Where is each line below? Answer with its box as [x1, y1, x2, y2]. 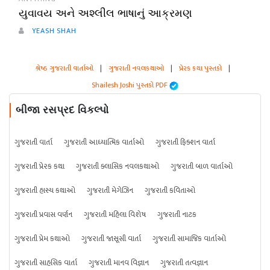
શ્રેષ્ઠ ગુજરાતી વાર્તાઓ [35, 62, 93, 74]
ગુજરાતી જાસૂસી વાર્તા [81, 232, 141, 245]
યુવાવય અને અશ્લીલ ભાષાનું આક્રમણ [19, 7, 192, 19]
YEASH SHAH [29, 25, 77, 37]
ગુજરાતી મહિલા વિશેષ [84, 208, 146, 221]
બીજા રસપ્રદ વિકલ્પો [16, 104, 108, 116]
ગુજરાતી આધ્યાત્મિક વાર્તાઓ [64, 136, 144, 149]
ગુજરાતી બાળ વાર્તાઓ [171, 160, 233, 173]
